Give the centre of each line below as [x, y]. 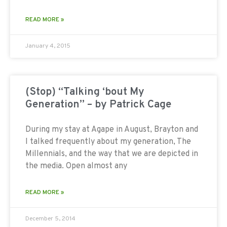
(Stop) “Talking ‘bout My [85, 92]
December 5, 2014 [50, 219]
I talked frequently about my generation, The [108, 142]
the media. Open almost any [76, 166]
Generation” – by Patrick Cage [98, 104]
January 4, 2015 [48, 46]
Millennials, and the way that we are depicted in [112, 154]
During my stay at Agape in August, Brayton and [112, 129]
